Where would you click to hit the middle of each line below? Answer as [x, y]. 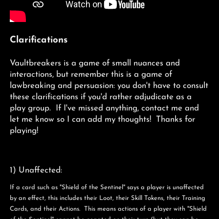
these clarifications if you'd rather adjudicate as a [101, 97]
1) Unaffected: [36, 170]
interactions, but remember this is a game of [91, 75]
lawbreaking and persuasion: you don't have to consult [109, 86]
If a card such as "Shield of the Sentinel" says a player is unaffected [107, 187]
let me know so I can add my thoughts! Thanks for [102, 120]
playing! [24, 131]
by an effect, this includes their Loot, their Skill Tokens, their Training [108, 198]
